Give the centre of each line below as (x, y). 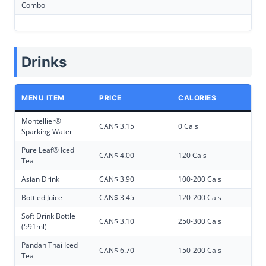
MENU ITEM (43, 98)
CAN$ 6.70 (117, 251)
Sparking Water (47, 132)
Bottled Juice (42, 198)
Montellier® (41, 121)
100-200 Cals (200, 179)
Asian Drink (40, 179)
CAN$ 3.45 (117, 198)
